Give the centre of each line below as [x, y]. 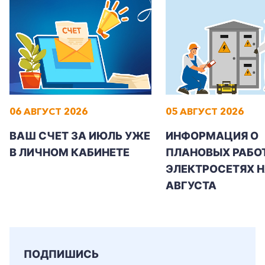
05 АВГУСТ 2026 [205, 111]
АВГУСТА [191, 185]
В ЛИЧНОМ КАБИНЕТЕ [70, 152]
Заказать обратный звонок [104, 35]
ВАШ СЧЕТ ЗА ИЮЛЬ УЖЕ [80, 136]
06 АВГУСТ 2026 [49, 111]
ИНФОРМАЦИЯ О [212, 136]
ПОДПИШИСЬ [61, 254]
